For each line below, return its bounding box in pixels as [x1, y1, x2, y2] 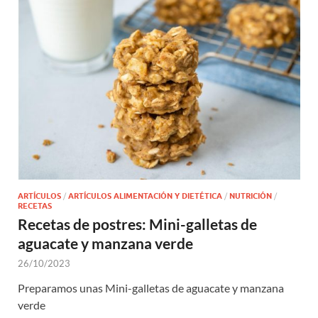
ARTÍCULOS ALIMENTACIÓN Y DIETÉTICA [68, 190, 222, 201]
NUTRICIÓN [229, 190, 272, 201]
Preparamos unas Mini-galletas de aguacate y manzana [18, 280, 284, 295]
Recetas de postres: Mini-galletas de [18, 214, 257, 233]
